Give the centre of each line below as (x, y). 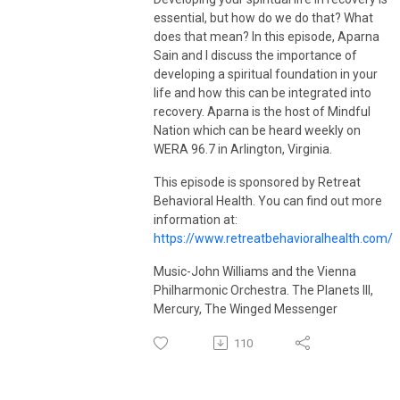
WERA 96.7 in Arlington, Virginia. (243, 149)
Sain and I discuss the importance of (255, 55)
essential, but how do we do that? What (263, 17)
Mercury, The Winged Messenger (246, 308)
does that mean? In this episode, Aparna (267, 36)
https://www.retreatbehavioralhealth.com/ (273, 238)
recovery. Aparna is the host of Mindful (262, 111)
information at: (196, 219)
